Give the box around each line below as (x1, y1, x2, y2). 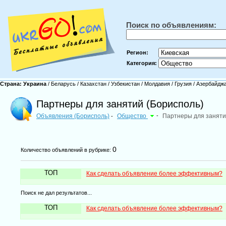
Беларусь (49, 81, 77, 87)
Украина (23, 81, 48, 87)
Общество (117, 112, 148, 120)
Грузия (173, 81, 193, 87)
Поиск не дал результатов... (20, 190, 92, 196)
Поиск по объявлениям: (126, 21, 216, 29)
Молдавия (143, 81, 172, 87)
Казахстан (79, 81, 108, 87)
